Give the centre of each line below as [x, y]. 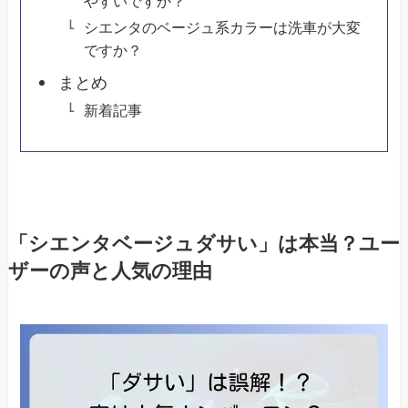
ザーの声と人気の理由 [110, 271]
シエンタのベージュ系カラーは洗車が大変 [222, 28]
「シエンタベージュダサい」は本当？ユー [204, 244]
